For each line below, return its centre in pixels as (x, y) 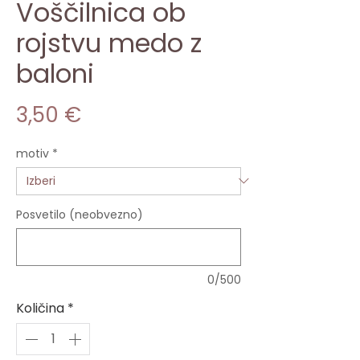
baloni (55, 73)
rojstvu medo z (109, 43)
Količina (40, 308)
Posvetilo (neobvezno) (80, 214)
